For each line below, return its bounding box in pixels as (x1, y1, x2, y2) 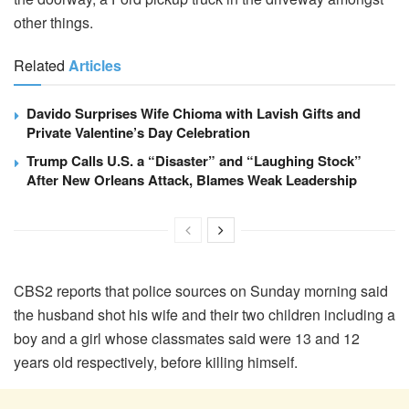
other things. (14, 11, 93, 33)
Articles (68, 54, 121, 76)
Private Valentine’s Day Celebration (26, 121, 250, 142)
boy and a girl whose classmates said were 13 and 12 (14, 327, 360, 349)
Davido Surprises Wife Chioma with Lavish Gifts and (26, 102, 361, 123)
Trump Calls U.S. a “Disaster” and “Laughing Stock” (26, 150, 362, 171)
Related (14, 54, 65, 76)
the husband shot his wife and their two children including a (14, 303, 395, 325)
